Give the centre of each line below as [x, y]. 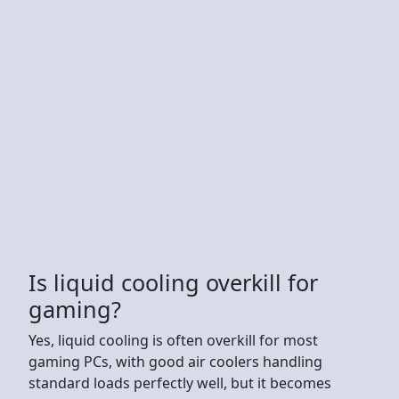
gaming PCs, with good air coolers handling [175, 361]
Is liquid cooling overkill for [173, 282]
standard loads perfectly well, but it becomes [180, 383]
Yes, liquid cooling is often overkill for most [173, 340]
